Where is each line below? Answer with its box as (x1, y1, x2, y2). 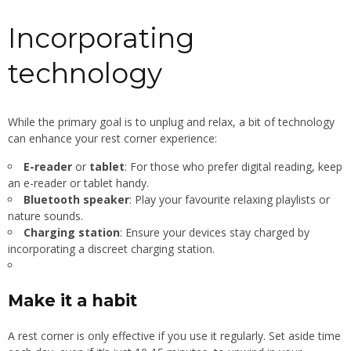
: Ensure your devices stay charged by (120, 224, 309, 240)
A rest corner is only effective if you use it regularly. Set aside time (8, 327, 341, 343)
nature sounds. (8, 208, 83, 223)
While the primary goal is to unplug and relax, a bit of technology (8, 114, 335, 129)
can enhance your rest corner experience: (8, 130, 217, 146)
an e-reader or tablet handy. (8, 175, 149, 190)
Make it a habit (8, 290, 137, 310)
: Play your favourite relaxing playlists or (129, 191, 330, 207)
